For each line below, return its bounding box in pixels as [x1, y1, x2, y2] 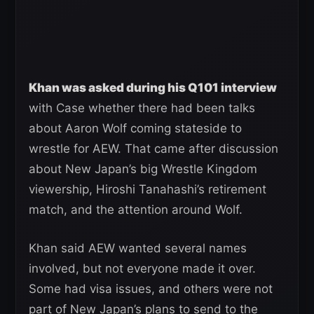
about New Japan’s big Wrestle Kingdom [29, 162, 257, 177]
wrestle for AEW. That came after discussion [29, 142, 278, 156]
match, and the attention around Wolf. [29, 203, 243, 217]
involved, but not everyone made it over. [29, 261, 256, 276]
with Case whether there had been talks [29, 101, 255, 116]
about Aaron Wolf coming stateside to [29, 121, 242, 136]
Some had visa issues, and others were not [29, 282, 273, 296]
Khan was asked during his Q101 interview [29, 81, 277, 95]
